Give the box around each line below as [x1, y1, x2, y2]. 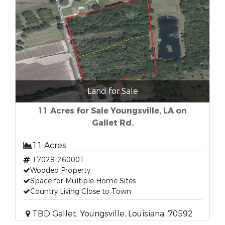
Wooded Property [30, 166, 90, 175]
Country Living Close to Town [30, 187, 131, 196]
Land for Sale [87, 86, 138, 96]
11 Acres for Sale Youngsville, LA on [38, 105, 187, 116]
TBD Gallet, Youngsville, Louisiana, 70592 [30, 208, 193, 219]
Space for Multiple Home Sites [30, 176, 136, 186]
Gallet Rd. [91, 118, 134, 128]
